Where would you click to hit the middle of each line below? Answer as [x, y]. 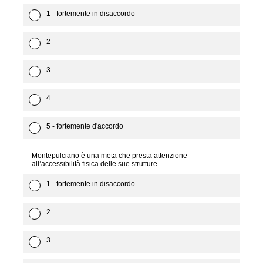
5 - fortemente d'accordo [85, 126]
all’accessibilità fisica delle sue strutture [95, 164]
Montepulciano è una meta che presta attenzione [109, 156]
